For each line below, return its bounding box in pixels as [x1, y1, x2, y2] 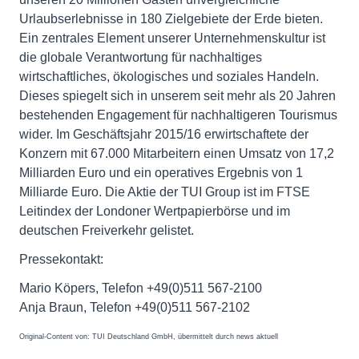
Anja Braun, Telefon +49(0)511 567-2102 [19, 301, 250, 314]
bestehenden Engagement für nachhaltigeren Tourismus [19, 108, 337, 122]
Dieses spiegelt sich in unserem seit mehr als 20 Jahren [19, 89, 336, 103]
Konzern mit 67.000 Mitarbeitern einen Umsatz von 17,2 [19, 147, 334, 160]
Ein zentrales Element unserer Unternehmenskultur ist [19, 31, 325, 45]
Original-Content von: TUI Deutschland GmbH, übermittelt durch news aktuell [19, 333, 278, 341]
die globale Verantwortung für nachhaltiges [19, 50, 262, 64]
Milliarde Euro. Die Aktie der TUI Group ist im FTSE [19, 185, 310, 199]
